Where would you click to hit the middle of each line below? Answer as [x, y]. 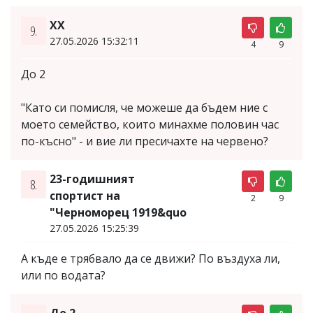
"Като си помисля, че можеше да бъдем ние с [144, 107]
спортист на [85, 195]
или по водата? [63, 275]
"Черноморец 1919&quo [118, 212]
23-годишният [92, 179]
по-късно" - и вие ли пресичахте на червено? [145, 141]
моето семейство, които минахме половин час [150, 124]
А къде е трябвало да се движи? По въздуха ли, [151, 258]
